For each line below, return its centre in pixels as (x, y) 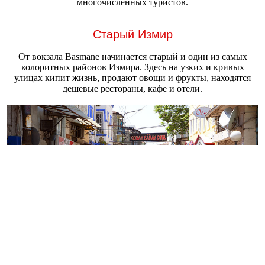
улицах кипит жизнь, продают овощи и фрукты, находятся (132, 78)
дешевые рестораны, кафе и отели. (132, 89)
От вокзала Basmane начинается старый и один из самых (132, 57)
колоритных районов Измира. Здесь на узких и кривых (132, 67)
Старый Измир (132, 35)
